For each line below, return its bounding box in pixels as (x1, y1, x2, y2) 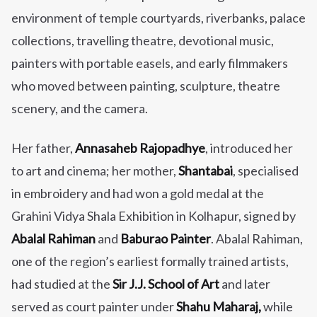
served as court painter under (11, 299, 176, 315)
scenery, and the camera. (11, 100, 148, 117)
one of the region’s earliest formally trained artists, (11, 253, 289, 270)
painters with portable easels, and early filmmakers (11, 55, 288, 71)
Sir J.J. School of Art (113, 276, 219, 292)
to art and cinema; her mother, (11, 163, 178, 179)
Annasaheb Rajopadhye (75, 140, 205, 156)
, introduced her (205, 140, 293, 156)
